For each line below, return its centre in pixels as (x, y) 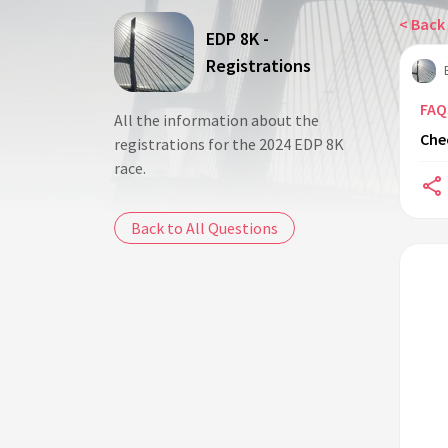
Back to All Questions (204, 228)
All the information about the (216, 120)
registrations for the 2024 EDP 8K (229, 144)
